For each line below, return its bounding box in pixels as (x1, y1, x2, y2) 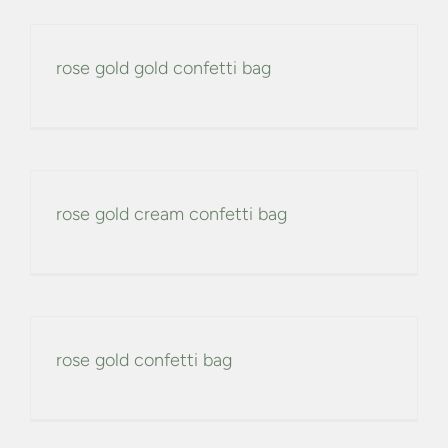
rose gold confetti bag (56, 349, 232, 372)
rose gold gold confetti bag (56, 57, 271, 80)
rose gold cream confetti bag (56, 203, 287, 226)
